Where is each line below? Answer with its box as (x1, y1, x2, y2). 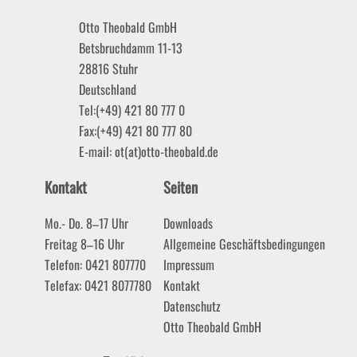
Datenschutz (163, 296, 221, 316)
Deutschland (78, 80, 136, 100)
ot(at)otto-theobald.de (114, 142, 218, 162)
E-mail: (78, 142, 115, 162)
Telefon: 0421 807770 (44, 254, 146, 274)
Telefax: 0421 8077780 (44, 275, 151, 295)
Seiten (163, 176, 198, 198)
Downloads (163, 213, 213, 233)
